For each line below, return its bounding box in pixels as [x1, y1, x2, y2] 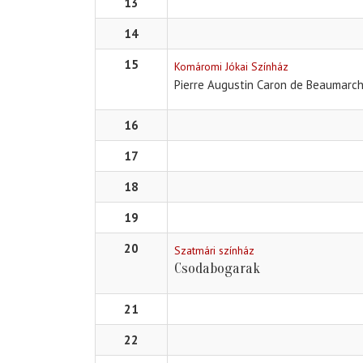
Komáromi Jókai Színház [174, 59, 288, 75]
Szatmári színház [174, 243, 254, 258]
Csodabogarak [174, 260, 260, 278]
